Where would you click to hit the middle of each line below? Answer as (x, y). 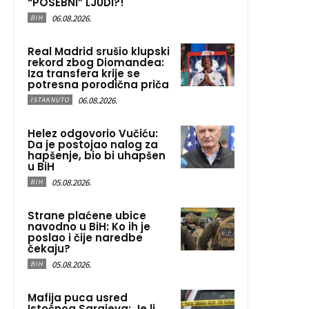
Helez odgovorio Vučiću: (93, 133)
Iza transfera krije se (84, 73)
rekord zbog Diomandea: (96, 62)
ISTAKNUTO (50, 99)
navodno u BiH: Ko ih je (89, 226)
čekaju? (49, 248)
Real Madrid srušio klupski (99, 51)
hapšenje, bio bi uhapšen (97, 155)
